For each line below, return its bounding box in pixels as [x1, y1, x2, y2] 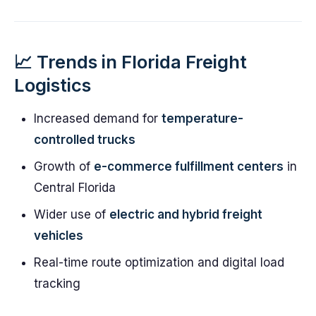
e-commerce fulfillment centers [94, 159, 284, 174]
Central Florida [34, 181, 116, 195]
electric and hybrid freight [109, 207, 262, 221]
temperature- [162, 111, 243, 126]
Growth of [34, 159, 94, 174]
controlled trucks [34, 133, 135, 147]
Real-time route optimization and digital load [34, 255, 284, 269]
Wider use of [34, 207, 109, 221]
